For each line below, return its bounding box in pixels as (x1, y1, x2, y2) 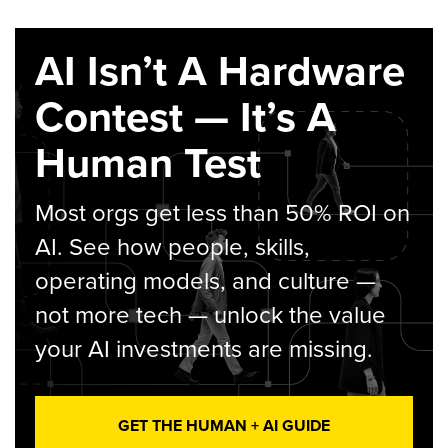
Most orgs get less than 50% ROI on (35, 195, 410, 231)
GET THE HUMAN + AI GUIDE (118, 414, 330, 437)
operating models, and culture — (35, 263, 376, 299)
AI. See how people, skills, (35, 229, 310, 265)
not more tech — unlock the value (35, 297, 386, 333)
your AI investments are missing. (35, 331, 373, 367)
